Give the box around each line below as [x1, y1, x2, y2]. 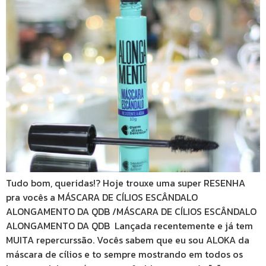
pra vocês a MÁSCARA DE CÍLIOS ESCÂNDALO [6, 189, 198, 204]
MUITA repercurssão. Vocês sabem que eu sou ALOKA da [6, 232, 249, 247]
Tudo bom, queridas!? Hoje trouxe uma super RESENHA [6, 175, 245, 190]
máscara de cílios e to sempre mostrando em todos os [6, 246, 243, 261]
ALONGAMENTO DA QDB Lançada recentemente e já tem [6, 218, 253, 233]
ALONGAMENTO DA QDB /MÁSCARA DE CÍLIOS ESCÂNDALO [6, 204, 256, 218]
